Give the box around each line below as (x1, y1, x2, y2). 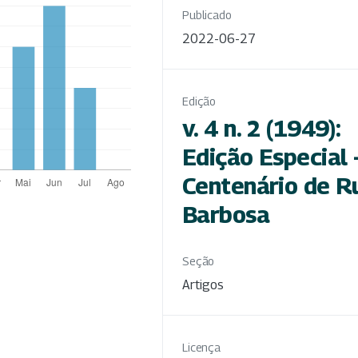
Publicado (182, 8, 232, 22)
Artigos (182, 277, 224, 293)
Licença (182, 340, 221, 355)
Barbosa (182, 201, 269, 229)
